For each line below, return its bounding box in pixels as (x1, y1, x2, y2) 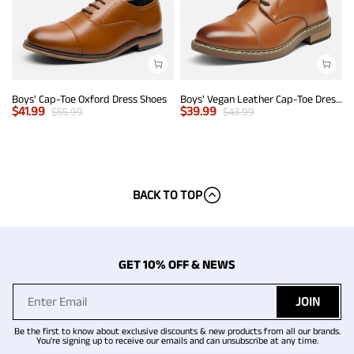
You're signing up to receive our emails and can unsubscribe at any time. (36, 334, 318, 345)
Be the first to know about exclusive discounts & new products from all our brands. (13, 325, 341, 336)
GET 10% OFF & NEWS (119, 257, 235, 271)
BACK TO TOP (132, 187, 202, 201)
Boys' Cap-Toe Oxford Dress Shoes (12, 92, 167, 105)
